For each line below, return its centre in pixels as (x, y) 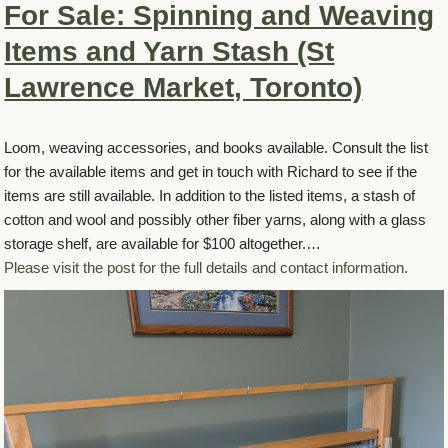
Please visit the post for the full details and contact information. (206, 267)
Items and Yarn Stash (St (169, 51)
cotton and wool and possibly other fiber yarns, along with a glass (215, 219)
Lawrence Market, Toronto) (183, 87)
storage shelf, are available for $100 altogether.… (163, 243)
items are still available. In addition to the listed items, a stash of (210, 195)
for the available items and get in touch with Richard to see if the (211, 171)
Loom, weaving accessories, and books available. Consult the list (216, 147)
